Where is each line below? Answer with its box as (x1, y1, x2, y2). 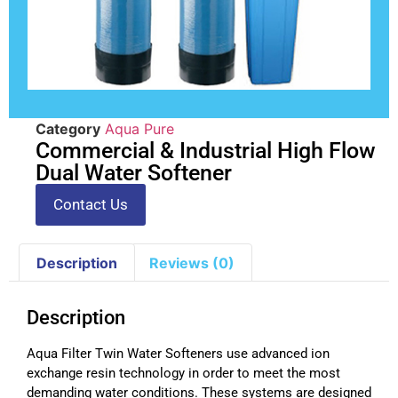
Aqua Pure (105, 119, 174, 138)
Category (36, 119, 100, 138)
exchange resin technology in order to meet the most (27, 365, 340, 382)
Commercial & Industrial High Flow (36, 137, 376, 163)
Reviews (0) (148, 253, 235, 272)
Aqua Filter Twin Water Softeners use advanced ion (27, 346, 330, 362)
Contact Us (53, 195, 128, 213)
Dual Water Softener (36, 159, 232, 186)
